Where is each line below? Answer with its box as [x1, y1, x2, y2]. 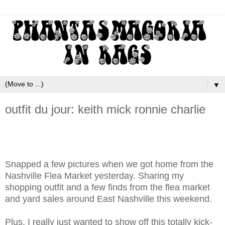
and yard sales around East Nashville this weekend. [5, 193, 212, 204]
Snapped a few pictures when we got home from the [5, 159, 213, 169]
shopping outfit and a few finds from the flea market [5, 182, 210, 192]
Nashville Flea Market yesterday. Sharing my [5, 170, 184, 181]
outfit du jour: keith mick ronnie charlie [5, 102, 205, 116]
